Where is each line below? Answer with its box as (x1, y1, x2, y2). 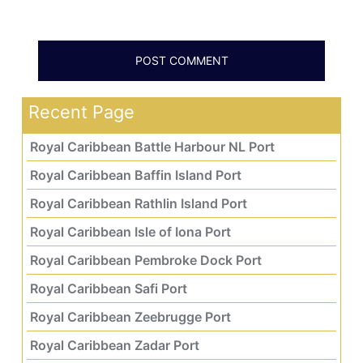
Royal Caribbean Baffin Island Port (30, 166, 241, 183)
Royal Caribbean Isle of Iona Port (30, 223, 231, 240)
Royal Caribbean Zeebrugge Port (30, 308, 231, 325)
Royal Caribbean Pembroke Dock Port (30, 251, 262, 268)
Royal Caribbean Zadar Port (30, 336, 199, 353)
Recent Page (28, 100, 135, 122)
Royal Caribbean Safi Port (30, 280, 187, 297)
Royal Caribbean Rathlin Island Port (30, 194, 247, 211)
